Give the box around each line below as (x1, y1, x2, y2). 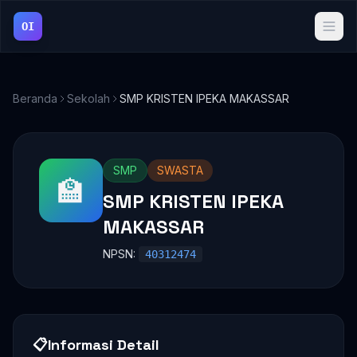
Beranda (13, 92, 57, 105)
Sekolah (67, 92, 110, 105)
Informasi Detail (48, 335, 159, 354)
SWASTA (157, 163, 203, 177)
